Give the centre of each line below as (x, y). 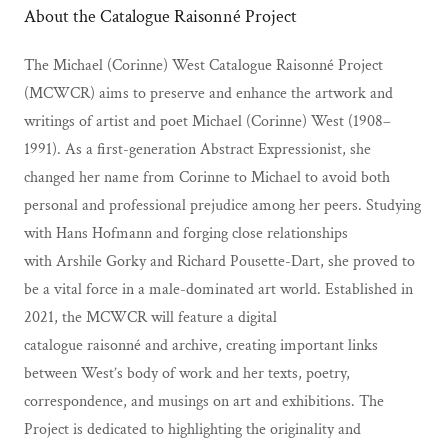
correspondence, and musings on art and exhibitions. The (204, 401)
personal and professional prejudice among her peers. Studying (222, 205)
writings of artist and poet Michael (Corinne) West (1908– (207, 121)
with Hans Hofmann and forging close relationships (186, 233)
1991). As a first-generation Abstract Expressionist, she (197, 149)
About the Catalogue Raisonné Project (160, 16)
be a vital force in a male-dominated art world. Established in (218, 289)
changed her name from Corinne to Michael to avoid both (207, 177)
